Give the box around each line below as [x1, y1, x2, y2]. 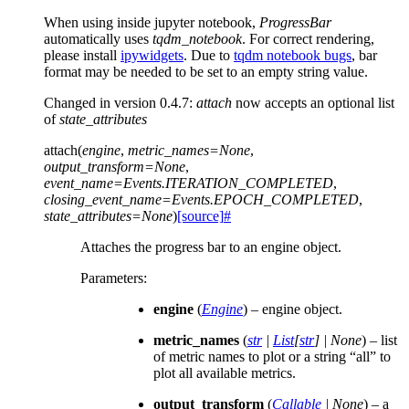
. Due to [184, 47, 234, 63]
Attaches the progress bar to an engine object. [80, 238, 341, 255]
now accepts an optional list [232, 94, 394, 110]
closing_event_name [44, 191, 162, 207]
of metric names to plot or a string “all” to [153, 348, 391, 364]
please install [44, 47, 121, 63]
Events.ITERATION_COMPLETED [123, 174, 333, 191]
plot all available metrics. [153, 364, 296, 381]
